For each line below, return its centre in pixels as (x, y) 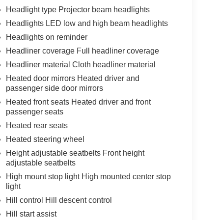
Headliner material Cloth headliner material (81, 65)
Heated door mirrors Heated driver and (72, 79)
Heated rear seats (37, 126)
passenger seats (34, 112)
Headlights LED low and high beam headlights (87, 24)
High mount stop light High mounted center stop (88, 177)
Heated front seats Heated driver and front (78, 102)
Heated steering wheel (45, 139)
